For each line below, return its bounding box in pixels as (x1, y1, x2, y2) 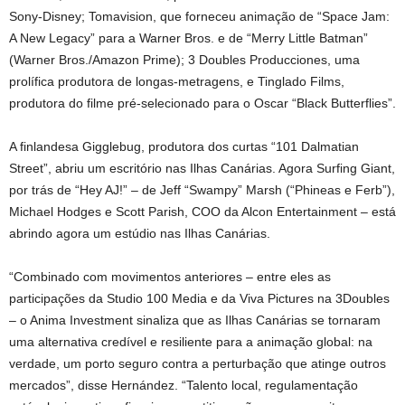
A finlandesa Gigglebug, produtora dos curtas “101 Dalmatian (9, 138, 359, 154)
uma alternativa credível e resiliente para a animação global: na (9, 334, 372, 349)
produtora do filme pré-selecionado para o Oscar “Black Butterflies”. (9, 95, 396, 110)
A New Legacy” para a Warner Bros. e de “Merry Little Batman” (9, 30, 368, 45)
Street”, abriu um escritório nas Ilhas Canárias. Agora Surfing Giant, (9, 160, 395, 175)
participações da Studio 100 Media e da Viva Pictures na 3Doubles (9, 290, 390, 306)
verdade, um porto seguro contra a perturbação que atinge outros (9, 355, 386, 371)
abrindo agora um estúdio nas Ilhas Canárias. (9, 225, 270, 240)
